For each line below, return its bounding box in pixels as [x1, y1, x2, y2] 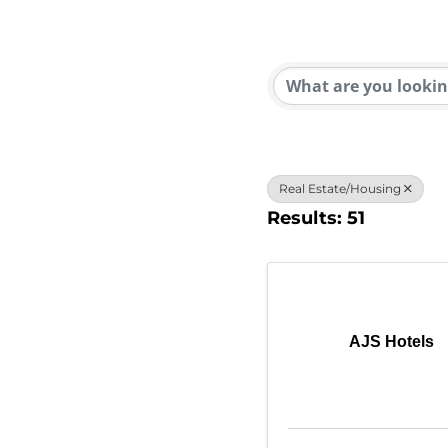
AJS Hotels [349, 333, 435, 350]
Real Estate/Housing [279, 181, 401, 196]
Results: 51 [267, 207, 365, 229]
